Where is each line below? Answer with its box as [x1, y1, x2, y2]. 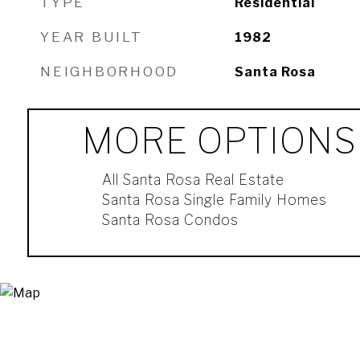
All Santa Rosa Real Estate [101, 171, 284, 188]
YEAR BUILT [40, 29, 143, 45]
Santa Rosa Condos [101, 211, 239, 228]
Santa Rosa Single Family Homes [101, 191, 327, 208]
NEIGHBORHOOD [40, 63, 178, 80]
